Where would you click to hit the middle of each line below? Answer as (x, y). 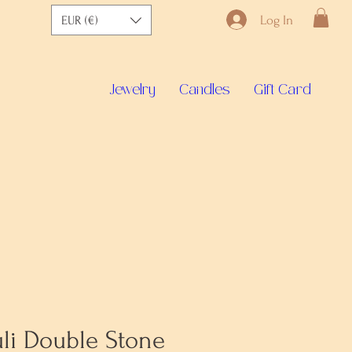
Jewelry (132, 91)
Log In (277, 20)
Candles (204, 91)
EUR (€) (79, 20)
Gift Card (282, 91)
